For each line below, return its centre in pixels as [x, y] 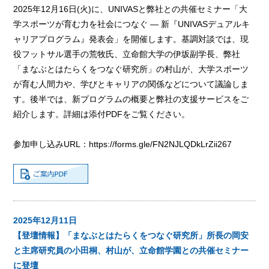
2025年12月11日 [45, 221]
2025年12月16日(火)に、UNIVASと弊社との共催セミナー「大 [131, 9]
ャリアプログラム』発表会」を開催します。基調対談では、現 [131, 39]
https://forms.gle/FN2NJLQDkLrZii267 [161, 144]
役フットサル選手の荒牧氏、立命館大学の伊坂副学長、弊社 [127, 54]
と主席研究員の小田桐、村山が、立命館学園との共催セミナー [131, 251]
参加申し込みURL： [51, 144]
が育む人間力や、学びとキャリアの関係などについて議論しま [131, 84]
